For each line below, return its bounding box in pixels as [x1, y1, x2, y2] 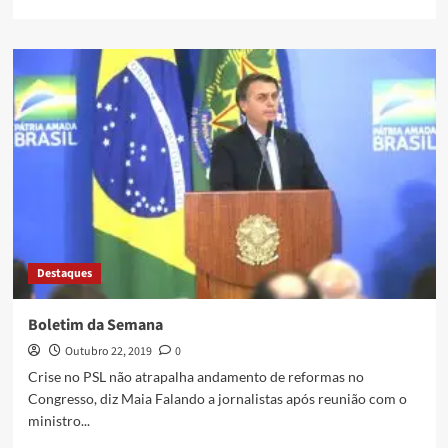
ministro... [27, 412, 90, 430]
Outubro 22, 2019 [64, 343, 152, 361]
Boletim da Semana [27, 314, 163, 337]
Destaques [36, 265, 92, 283]
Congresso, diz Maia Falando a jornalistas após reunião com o [27, 390, 407, 408]
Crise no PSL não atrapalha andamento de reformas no [27, 368, 364, 386]
